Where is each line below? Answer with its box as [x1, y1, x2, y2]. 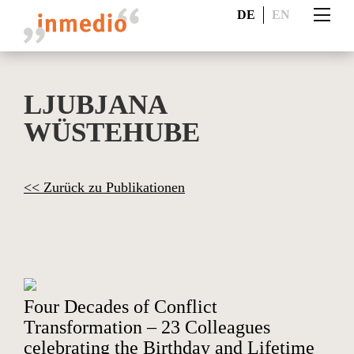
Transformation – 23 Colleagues [24, 317, 270, 337]
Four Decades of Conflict [24, 296, 217, 317]
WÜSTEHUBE [24, 117, 200, 148]
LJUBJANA [24, 89, 166, 120]
